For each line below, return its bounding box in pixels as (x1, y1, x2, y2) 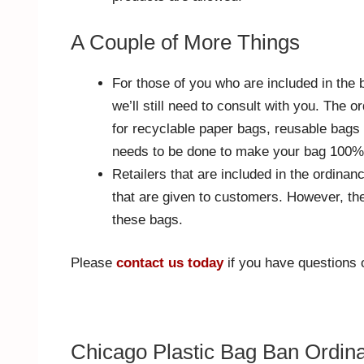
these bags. (112, 211, 183, 227)
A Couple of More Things (71, 29, 300, 54)
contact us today (116, 255, 223, 271)
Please (71, 255, 116, 271)
